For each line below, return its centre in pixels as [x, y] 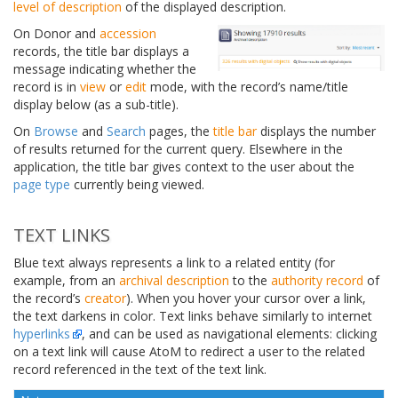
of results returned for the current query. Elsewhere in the [178, 148]
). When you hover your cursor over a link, [246, 298]
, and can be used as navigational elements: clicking [229, 333]
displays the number [316, 131]
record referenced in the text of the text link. [140, 369]
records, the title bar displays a [101, 51]
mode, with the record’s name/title [247, 86]
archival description [174, 280]
